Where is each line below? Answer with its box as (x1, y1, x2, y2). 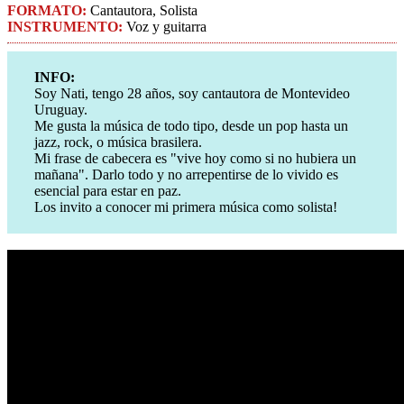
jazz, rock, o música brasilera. (34, 134, 202, 151)
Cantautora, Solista (87, 3, 197, 19)
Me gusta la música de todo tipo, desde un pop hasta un (34, 118, 348, 134)
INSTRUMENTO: (7, 19, 123, 35)
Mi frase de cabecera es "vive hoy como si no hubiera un (34, 151, 356, 167)
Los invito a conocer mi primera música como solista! (34, 199, 337, 216)
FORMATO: (7, 3, 87, 19)
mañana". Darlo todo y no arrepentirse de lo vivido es (34, 167, 338, 183)
